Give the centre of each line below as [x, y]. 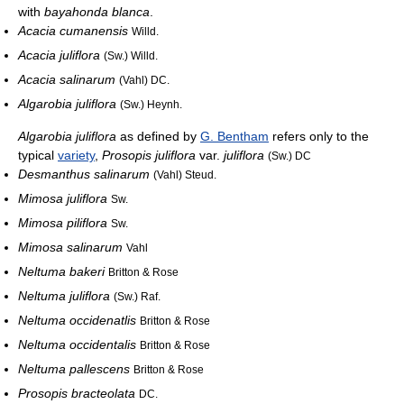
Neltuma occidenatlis [77, 321]
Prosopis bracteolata [77, 394]
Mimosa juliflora [63, 199]
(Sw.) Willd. [131, 56]
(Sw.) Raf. [137, 297]
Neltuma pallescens [74, 369]
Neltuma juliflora [64, 296]
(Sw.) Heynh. [151, 105]
